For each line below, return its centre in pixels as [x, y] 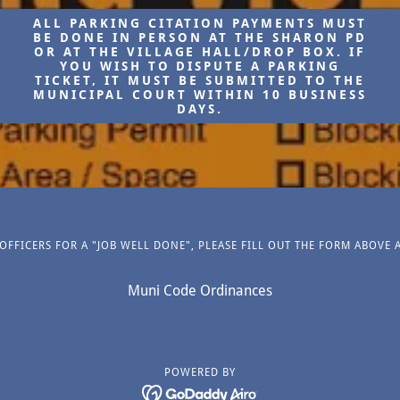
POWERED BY [200, 372]
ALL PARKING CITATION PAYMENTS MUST [200, 23]
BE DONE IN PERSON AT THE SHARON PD [200, 37]
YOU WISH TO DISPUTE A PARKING [200, 66]
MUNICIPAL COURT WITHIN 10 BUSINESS [200, 95]
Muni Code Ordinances [200, 291]
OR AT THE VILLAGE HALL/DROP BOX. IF [200, 52]
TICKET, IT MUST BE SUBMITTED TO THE [200, 80]
